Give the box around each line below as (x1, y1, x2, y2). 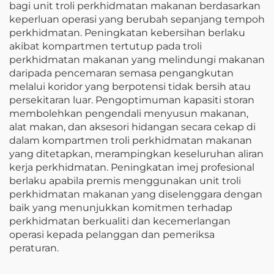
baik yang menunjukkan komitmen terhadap (9, 201, 232, 213)
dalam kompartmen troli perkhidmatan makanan (9, 134, 252, 146)
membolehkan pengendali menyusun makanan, (9, 107, 248, 119)
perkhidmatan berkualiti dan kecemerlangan (9, 215, 231, 227)
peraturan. (9, 242, 59, 254)
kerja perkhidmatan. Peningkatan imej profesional (9, 161, 254, 173)
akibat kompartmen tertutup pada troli (9, 40, 202, 52)
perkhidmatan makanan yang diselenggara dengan (9, 188, 262, 200)
